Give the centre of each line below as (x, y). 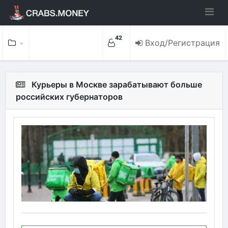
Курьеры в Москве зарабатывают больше (117, 84)
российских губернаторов (69, 97)
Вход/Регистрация (182, 43)
